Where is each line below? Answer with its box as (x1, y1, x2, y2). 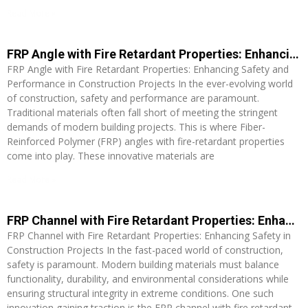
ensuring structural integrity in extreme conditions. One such (7, 286, 274, 300)
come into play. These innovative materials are (7, 148, 214, 162)
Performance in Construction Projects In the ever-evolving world (7, 76, 293, 90)
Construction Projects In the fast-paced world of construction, (7, 243, 283, 256)
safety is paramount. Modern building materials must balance (7, 257, 279, 271)
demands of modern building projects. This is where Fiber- (7, 120, 265, 133)
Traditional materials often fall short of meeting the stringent (7, 105, 278, 119)
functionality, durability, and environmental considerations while (7, 272, 289, 285)
